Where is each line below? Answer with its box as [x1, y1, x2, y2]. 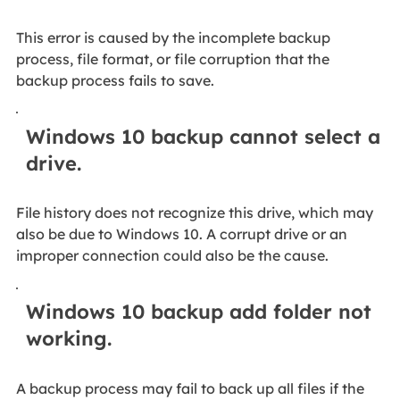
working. [26, 326, 112, 352]
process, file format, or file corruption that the [15, 49, 329, 68]
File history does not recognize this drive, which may [15, 204, 373, 222]
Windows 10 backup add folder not [26, 299, 372, 325]
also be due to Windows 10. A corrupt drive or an [15, 225, 347, 244]
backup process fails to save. [15, 71, 218, 89]
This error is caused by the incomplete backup [15, 28, 330, 46]
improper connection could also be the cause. [15, 246, 329, 265]
